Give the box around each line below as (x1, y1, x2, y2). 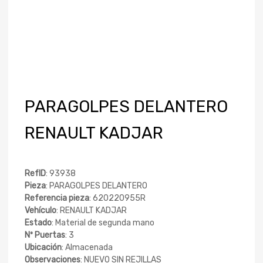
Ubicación (25, 242, 62, 252)
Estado (25, 218, 52, 228)
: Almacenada (62, 242, 113, 252)
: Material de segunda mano (52, 218, 154, 228)
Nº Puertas (25, 230, 65, 240)
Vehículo (25, 205, 56, 215)
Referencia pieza (25, 193, 89, 203)
